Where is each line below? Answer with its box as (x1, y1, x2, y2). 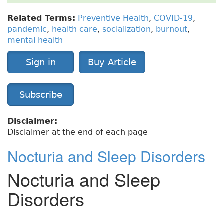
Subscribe (19, 89, 62, 100)
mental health (7, 35, 63, 45)
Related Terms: (7, 13, 75, 23)
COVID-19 (154, 13, 193, 23)
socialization (102, 24, 151, 34)
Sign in (25, 57, 56, 68)
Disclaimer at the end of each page (7, 127, 148, 137)
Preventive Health (78, 13, 149, 23)
